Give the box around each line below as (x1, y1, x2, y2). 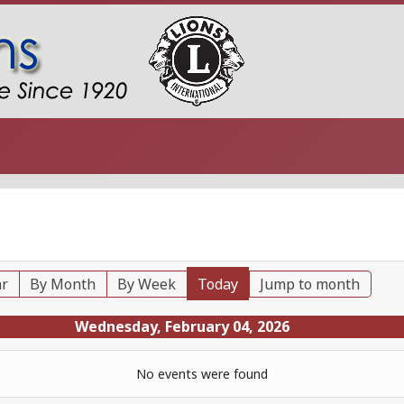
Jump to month (260, 274, 361, 294)
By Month (30, 274, 96, 294)
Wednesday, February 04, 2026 (75, 317, 290, 336)
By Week (117, 274, 177, 294)
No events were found (136, 365, 268, 382)
